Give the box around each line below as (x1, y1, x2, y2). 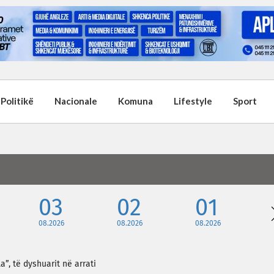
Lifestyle (174, 95, 212, 106)
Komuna (118, 95, 153, 106)
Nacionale (54, 95, 97, 106)
